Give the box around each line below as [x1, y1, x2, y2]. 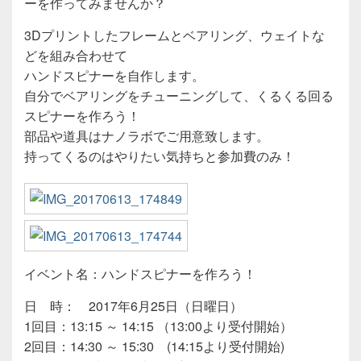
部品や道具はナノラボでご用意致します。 [24, 127, 269, 145]
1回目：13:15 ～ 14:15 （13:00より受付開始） [24, 316, 293, 335]
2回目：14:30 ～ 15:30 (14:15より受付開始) [24, 336, 284, 355]
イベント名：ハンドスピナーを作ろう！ [24, 263, 256, 283]
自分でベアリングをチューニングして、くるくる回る [24, 86, 334, 105]
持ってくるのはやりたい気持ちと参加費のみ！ [24, 147, 295, 165]
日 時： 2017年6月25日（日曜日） [24, 296, 243, 315]
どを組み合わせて [24, 46, 127, 64]
